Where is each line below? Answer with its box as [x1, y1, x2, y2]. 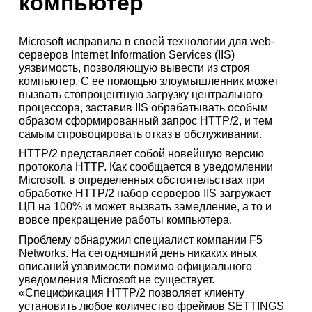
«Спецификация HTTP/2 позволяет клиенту [19, 286, 245, 299]
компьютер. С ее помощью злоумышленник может [19, 75, 279, 87]
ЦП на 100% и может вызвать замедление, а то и [19, 201, 272, 213]
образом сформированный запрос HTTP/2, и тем [19, 114, 273, 127]
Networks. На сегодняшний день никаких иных [19, 247, 258, 259]
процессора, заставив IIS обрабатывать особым [19, 101, 269, 114]
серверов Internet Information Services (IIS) [19, 48, 235, 61]
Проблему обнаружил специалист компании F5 [19, 233, 263, 246]
